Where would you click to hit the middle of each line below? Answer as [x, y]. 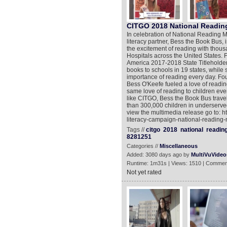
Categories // [143, 146]
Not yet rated [144, 172]
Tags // [136, 130]
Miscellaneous [178, 146]
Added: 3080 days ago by [159, 155]
